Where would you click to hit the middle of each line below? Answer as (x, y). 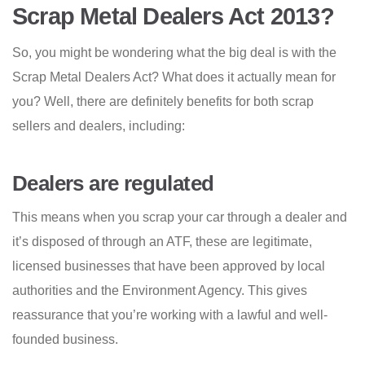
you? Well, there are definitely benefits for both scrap (163, 102)
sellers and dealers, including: (99, 126)
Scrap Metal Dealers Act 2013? (173, 17)
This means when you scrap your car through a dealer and (180, 218)
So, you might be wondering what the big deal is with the (174, 53)
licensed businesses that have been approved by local (169, 266)
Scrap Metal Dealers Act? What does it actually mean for (174, 77)
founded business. (65, 340)
